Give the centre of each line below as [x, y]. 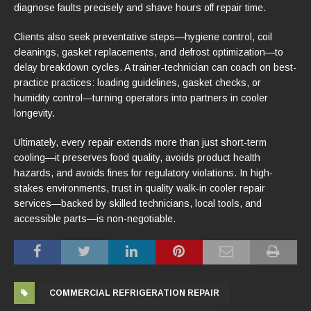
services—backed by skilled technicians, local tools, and [138, 203]
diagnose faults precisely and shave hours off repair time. [140, 7]
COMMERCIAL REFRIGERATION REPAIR [134, 293]
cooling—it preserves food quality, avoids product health [137, 157]
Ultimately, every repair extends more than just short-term [140, 142]
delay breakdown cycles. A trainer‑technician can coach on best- [155, 67]
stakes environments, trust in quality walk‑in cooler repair [140, 188]
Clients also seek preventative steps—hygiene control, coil [143, 36]
